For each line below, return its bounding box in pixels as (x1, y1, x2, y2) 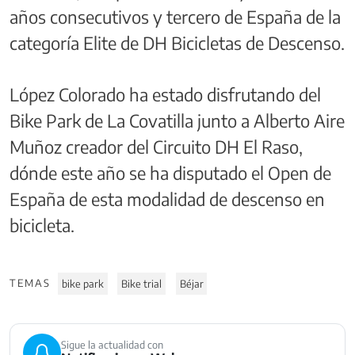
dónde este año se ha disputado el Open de (10, 161, 331, 184)
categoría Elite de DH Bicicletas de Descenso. (10, 31, 345, 54)
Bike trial (121, 277, 162, 290)
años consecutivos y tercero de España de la (10, 5, 341, 28)
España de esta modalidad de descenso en (10, 187, 325, 210)
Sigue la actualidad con (61, 338, 163, 351)
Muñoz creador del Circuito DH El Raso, (10, 135, 303, 158)
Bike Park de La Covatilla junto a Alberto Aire (10, 109, 345, 132)
